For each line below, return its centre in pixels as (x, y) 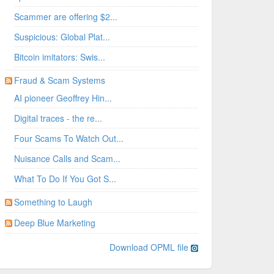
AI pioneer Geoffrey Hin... (63, 98)
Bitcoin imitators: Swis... (59, 57)
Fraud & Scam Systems (59, 80)
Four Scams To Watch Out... (68, 139)
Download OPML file (150, 247)
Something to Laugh (53, 202)
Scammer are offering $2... (65, 17)
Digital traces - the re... (58, 118)
